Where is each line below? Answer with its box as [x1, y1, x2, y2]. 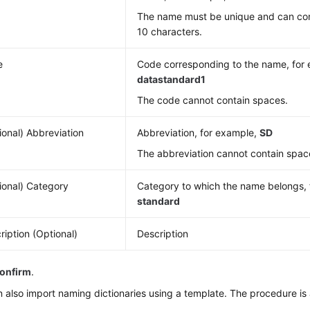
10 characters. [137, 26, 203, 37]
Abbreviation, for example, [137, 127, 260, 138]
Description [137, 228, 189, 239]
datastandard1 [137, 73, 206, 85]
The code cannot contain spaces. [137, 94, 289, 106]
